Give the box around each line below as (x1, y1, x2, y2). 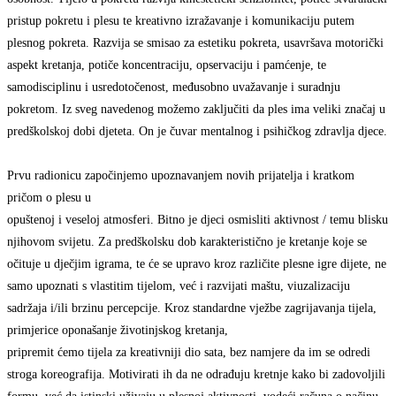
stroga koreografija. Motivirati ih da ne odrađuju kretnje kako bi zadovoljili (7, 368, 385, 382)
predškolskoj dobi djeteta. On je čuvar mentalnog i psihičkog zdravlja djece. (7, 125, 387, 139)
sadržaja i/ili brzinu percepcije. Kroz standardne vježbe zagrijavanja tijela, (7, 301, 377, 316)
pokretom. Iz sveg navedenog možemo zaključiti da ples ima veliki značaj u (7, 103, 385, 117)
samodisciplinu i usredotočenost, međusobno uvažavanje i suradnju (7, 80, 340, 95)
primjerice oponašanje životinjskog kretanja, (7, 324, 228, 338)
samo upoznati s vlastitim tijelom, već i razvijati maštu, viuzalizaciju (7, 279, 350, 293)
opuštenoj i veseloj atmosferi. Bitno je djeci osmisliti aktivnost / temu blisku (7, 213, 388, 227)
